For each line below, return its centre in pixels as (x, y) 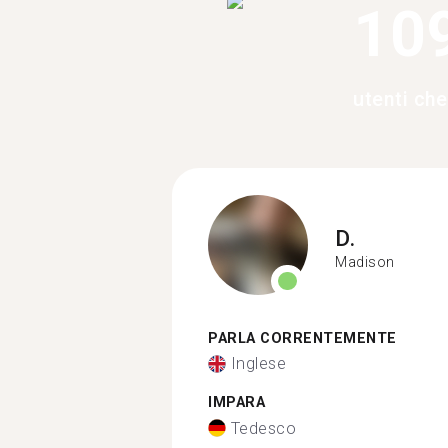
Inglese (258, 363)
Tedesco (263, 428)
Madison (365, 262)
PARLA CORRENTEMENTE (302, 338)
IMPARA (236, 402)
